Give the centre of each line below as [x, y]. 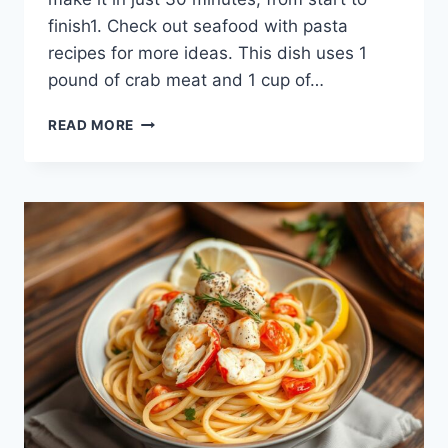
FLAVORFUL [176, 204]
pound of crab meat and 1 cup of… [186, 80]
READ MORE [91, 125]
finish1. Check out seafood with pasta [198, 26]
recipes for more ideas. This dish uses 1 [207, 53]
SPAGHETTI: [177, 162]
